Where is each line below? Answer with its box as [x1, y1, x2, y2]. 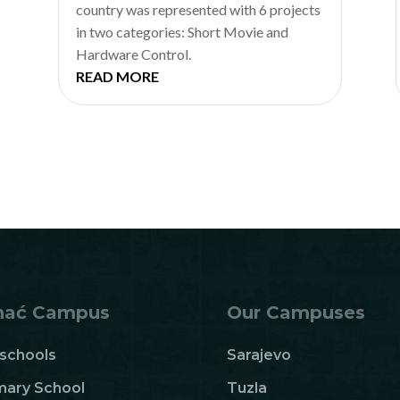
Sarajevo [226, 346, 291, 363]
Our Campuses [226, 301, 365, 323]
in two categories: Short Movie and [75, 22, 288, 40]
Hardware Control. [75, 45, 191, 62]
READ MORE [75, 67, 159, 85]
